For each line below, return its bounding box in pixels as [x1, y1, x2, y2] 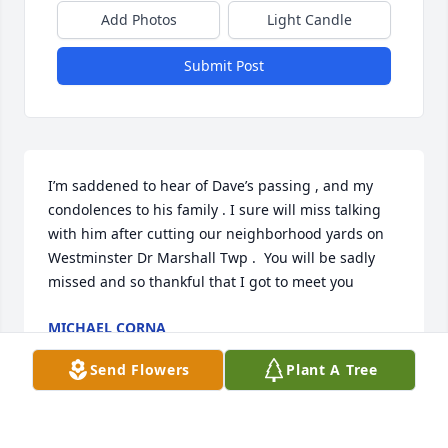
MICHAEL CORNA [48, 318, 166, 338]
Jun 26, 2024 [48, 338, 130, 358]
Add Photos [100, 10, 177, 30]
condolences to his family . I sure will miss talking [48, 200, 381, 220]
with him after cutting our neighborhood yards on [48, 224, 384, 244]
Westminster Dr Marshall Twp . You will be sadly [48, 248, 375, 268]
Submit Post [184, 56, 264, 76]
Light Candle [267, 10, 352, 30]
